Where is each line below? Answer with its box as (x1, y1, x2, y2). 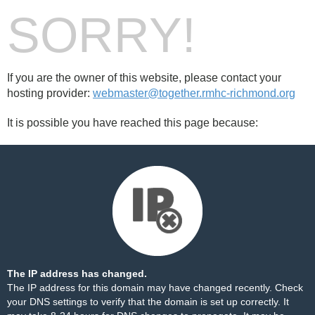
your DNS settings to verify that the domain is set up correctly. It (7, 296, 289, 307)
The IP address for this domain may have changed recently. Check (7, 282, 303, 293)
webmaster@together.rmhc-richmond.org (93, 87, 295, 99)
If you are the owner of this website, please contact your (7, 72, 281, 84)
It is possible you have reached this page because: (7, 117, 258, 129)
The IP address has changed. (7, 268, 147, 279)
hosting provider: (7, 87, 93, 99)
